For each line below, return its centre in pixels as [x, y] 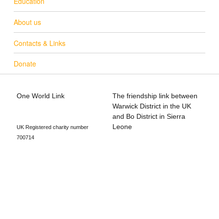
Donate [25, 64]
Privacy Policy [134, 147]
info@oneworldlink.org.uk [56, 106]
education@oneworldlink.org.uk [66, 116]
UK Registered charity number [53, 127]
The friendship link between [155, 96]
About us [27, 22]
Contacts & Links [40, 43]
